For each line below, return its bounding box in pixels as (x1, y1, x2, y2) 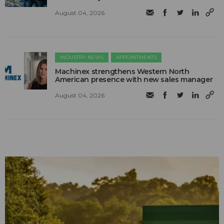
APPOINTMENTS (116, 53, 157, 60)
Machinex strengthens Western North (55, 66, 189, 76)
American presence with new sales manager (55, 74, 213, 84)
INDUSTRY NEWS (60, 53, 104, 60)
